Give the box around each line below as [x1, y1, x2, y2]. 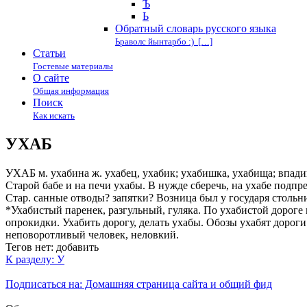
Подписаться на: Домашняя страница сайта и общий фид [5, 278, 272, 290]
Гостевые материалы [33, 61, 113, 71]
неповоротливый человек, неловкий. [5, 228, 179, 241]
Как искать [33, 110, 75, 121]
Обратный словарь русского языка [115, 23, 276, 34]
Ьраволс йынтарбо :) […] [115, 36, 212, 47]
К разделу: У [5, 253, 64, 265]
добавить [56, 241, 99, 253]
